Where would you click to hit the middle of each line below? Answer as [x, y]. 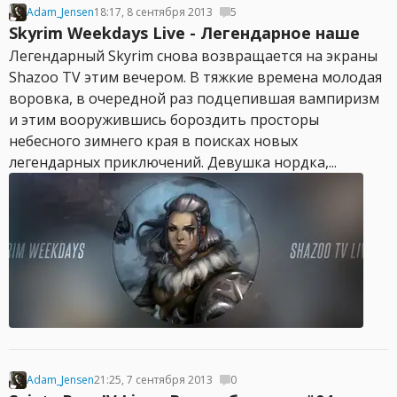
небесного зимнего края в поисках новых [153, 141]
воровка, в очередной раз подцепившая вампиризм [194, 98]
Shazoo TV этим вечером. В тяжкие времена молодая [195, 77]
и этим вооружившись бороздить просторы [164, 120]
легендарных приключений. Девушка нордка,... [173, 162]
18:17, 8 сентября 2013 [153, 12]
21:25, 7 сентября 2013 [153, 380]
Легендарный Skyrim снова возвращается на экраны [193, 56]
